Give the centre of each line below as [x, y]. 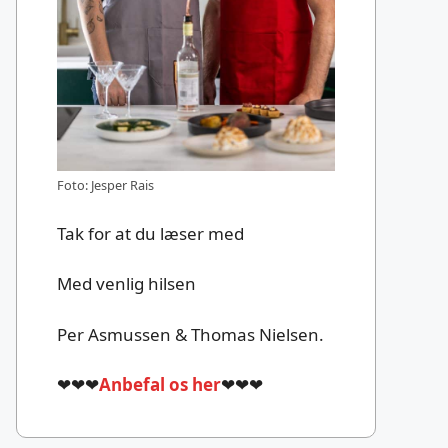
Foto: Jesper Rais [105, 185]
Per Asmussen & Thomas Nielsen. [190, 334]
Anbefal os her [160, 385]
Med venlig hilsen [126, 284]
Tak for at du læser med [150, 233]
